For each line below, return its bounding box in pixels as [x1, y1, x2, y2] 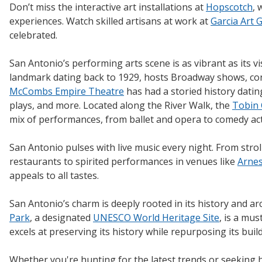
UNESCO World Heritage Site [93, 211, 219, 224]
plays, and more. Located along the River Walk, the [9, 98, 232, 112]
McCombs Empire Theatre [9, 84, 124, 98]
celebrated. [9, 28, 57, 42]
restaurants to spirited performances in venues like [9, 154, 237, 168]
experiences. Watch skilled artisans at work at [9, 14, 211, 27]
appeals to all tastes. [9, 168, 99, 182]
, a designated [30, 211, 93, 224]
